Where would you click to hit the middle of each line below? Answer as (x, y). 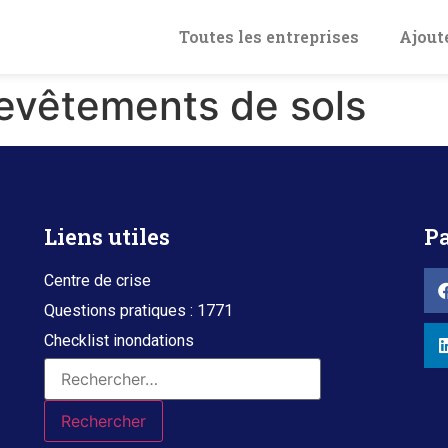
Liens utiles (106, 236)
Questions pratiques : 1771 (138, 310)
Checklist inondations (118, 340)
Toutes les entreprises (268, 36)
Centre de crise (97, 280)
